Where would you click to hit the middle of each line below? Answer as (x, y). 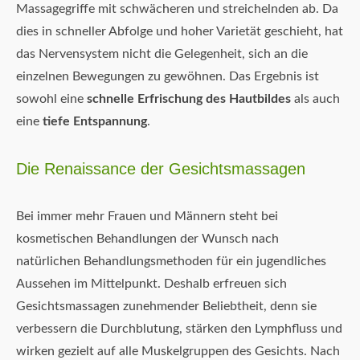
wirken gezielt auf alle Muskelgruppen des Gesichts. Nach (178, 352)
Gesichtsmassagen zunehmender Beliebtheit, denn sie (166, 307)
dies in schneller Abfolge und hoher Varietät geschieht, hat (180, 32)
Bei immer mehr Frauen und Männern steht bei (147, 217)
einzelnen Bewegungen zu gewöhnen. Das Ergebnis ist (168, 77)
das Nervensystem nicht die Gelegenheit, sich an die (162, 54)
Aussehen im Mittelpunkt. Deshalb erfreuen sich (151, 284)
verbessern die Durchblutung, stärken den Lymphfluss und (179, 329)
